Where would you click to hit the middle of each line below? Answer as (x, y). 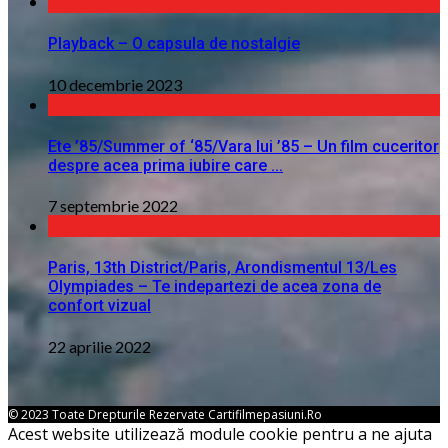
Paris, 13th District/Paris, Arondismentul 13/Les (222, 268)
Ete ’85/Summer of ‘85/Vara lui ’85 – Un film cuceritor (243, 146)
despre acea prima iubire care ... (165, 165)
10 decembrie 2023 (115, 84)
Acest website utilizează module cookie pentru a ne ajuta (220, 433)
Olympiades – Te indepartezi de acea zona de (214, 287)
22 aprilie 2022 (99, 346)
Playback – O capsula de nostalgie (174, 44)
